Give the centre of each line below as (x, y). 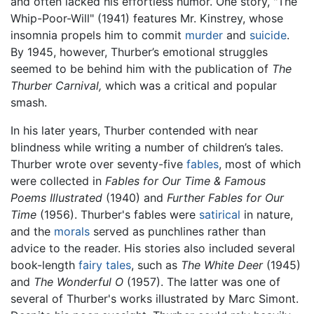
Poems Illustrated (56, 198)
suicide (268, 35)
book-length (45, 265)
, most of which (260, 164)
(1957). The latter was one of (202, 282)
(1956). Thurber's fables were (118, 215)
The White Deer (222, 265)
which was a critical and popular (189, 86)
